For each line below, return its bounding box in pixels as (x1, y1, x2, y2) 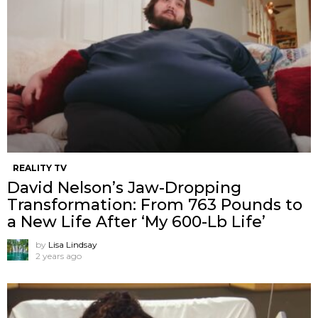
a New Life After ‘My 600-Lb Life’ (7, 212, 265, 231)
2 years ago (35, 251, 82, 261)
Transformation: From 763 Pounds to (7, 195, 302, 214)
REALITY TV (13, 163, 67, 173)
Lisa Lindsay (48, 239, 97, 250)
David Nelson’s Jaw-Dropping (7, 178, 241, 197)
